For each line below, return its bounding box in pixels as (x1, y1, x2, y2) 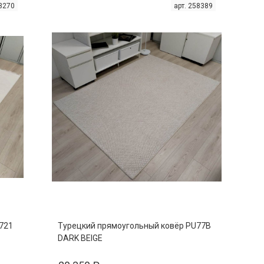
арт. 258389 (174, 2, 213, 11)
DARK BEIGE (58, 233, 103, 243)
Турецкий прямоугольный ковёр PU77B (58, 221, 211, 231)
